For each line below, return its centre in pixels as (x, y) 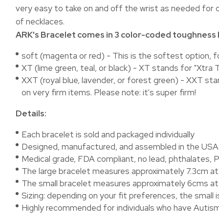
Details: (31, 113)
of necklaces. (40, 22)
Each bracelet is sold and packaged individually (108, 134)
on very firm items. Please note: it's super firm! (109, 92)
